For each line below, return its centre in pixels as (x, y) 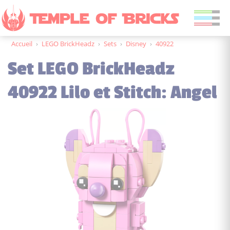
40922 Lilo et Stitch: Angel (112, 92)
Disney (136, 44)
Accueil (22, 44)
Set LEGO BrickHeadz (91, 69)
